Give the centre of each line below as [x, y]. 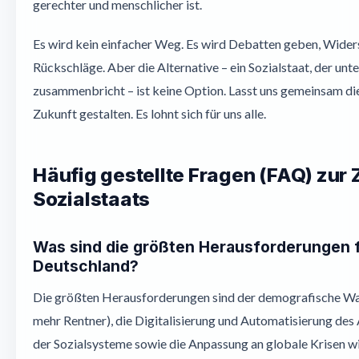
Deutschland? [86, 266]
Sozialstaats [92, 199]
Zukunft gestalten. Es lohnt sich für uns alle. [149, 113]
